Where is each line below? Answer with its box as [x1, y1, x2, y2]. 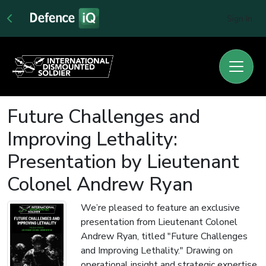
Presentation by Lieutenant [7, 149, 239, 175]
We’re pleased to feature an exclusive [81, 201, 240, 214]
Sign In [227, 13, 252, 25]
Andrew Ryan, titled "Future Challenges [81, 230, 248, 243]
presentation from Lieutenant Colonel [81, 216, 237, 229]
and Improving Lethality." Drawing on [81, 244, 233, 257]
